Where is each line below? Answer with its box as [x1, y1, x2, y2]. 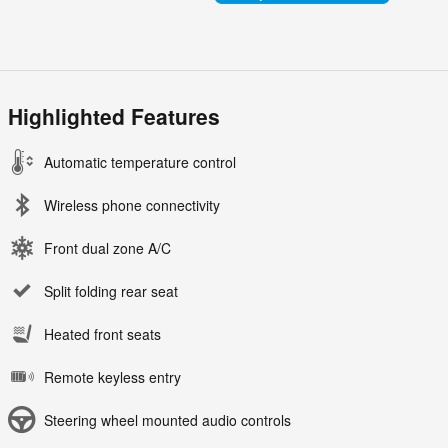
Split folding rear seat [44, 281, 178, 302]
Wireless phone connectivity [44, 195, 220, 216]
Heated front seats [44, 324, 161, 345]
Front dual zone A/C [44, 238, 171, 259]
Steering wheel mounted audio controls [44, 410, 291, 431]
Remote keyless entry [44, 367, 181, 388]
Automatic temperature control [44, 152, 236, 173]
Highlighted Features [8, 101, 220, 132]
